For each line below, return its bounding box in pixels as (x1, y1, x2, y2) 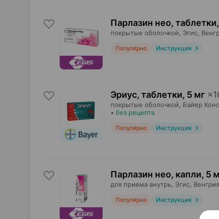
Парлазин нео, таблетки (110, 18, 217, 28)
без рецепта (116, 109, 154, 116)
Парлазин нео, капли (110, 169, 201, 179)
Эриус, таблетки (110, 89, 182, 100)
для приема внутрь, (110, 180, 173, 188)
